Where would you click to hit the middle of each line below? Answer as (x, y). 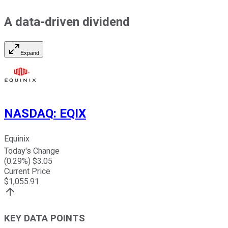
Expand (30, 53)
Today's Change (32, 151)
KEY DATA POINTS (45, 219)
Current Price (27, 172)
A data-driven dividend (67, 22)
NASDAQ (29, 114)
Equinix (17, 139)
